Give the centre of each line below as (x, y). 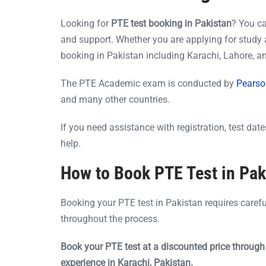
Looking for (86, 23)
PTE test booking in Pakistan (171, 23)
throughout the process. (110, 218)
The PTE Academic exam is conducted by (147, 83)
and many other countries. (115, 99)
